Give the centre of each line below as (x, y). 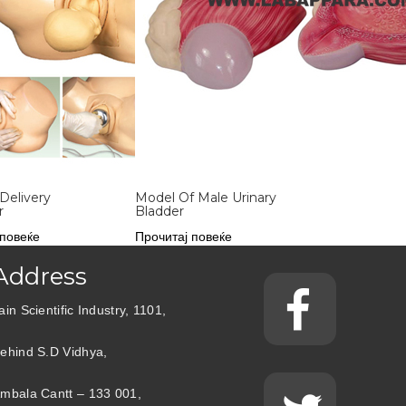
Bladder (160, 211)
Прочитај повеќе (184, 237)
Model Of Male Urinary (206, 198)
